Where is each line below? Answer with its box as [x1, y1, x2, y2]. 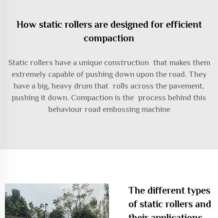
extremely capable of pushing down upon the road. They [11, 70, 207, 79]
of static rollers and [128, 199, 211, 209]
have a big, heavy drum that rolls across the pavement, [14, 81, 204, 91]
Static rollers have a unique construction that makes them [8, 58, 210, 67]
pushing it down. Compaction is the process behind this [12, 93, 206, 102]
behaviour [48, 105, 85, 114]
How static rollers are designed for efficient [16, 19, 202, 30]
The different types [128, 185, 210, 196]
